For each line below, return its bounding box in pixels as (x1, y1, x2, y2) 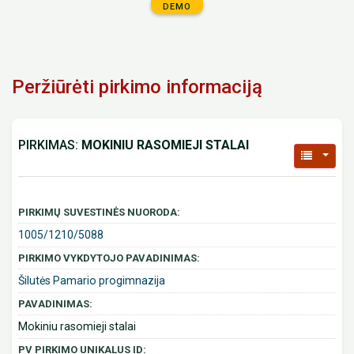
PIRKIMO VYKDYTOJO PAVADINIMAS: (18, 252, 200, 265)
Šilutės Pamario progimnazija (18, 274, 165, 288)
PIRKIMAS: (18, 137, 81, 153)
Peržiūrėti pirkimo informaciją (12, 76, 262, 98)
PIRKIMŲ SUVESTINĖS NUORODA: (18, 206, 180, 219)
